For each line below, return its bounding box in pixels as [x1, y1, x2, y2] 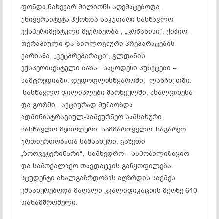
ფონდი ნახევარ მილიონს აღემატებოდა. [21, 2, 162, 12]
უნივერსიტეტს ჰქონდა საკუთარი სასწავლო [21, 14, 173, 24]
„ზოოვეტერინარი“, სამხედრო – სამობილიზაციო [21, 149, 189, 158]
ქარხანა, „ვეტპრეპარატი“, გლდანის [21, 51, 145, 61]
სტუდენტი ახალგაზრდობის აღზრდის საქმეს [21, 173, 175, 183]
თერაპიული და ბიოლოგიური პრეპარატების [21, 39, 175, 48]
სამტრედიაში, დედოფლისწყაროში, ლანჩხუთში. [21, 75, 192, 85]
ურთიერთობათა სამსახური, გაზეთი [21, 136, 145, 146]
